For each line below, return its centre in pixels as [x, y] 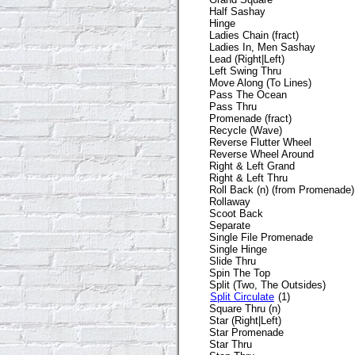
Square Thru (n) [245, 308]
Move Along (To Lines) [260, 82]
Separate [230, 225]
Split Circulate [242, 296]
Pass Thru [233, 106]
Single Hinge [238, 249]
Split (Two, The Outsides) [267, 284]
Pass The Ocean [248, 94]
